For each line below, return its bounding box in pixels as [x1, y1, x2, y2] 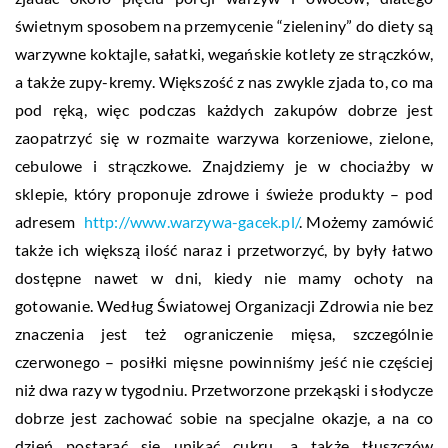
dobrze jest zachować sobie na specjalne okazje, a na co [15, 407, 433, 427]
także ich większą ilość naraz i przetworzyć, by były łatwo [15, 239, 433, 259]
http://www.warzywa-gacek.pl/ [83, 211, 300, 231]
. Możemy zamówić [299, 211, 433, 231]
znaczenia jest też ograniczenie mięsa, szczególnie [15, 323, 433, 343]
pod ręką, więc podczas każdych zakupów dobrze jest [15, 99, 433, 119]
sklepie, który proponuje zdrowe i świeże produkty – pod [15, 183, 433, 203]
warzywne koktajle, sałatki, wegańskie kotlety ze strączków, [15, 43, 433, 63]
